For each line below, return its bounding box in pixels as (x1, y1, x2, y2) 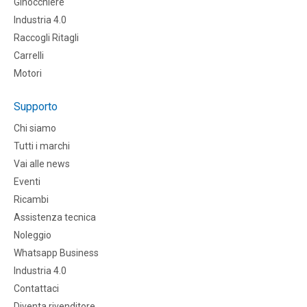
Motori (14, 68, 42, 79)
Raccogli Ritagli (14, 32, 79, 44)
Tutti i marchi (14, 140, 70, 152)
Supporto (14, 100, 58, 114)
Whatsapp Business (14, 247, 99, 259)
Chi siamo (14, 123, 56, 134)
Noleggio (14, 230, 51, 241)
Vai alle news (14, 158, 70, 170)
